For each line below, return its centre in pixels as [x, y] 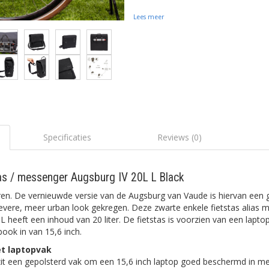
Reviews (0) [180, 137]
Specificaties [67, 137]
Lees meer [148, 17]
